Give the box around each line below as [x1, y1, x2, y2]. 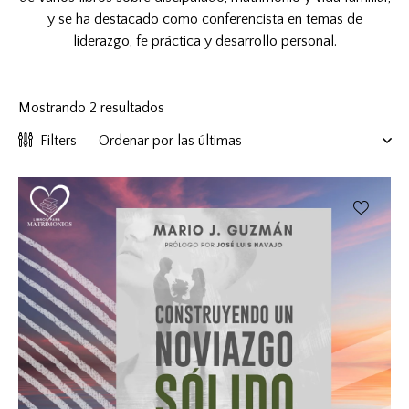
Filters [40, 132, 77, 150]
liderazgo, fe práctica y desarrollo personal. [72, 33, 337, 50]
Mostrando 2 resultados [18, 100, 164, 117]
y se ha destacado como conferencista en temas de [47, 11, 362, 28]
